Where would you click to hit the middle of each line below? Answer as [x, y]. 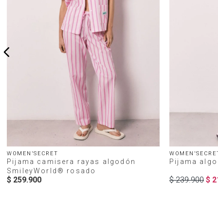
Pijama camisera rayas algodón [71, 162]
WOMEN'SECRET [33, 154]
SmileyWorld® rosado [52, 171]
